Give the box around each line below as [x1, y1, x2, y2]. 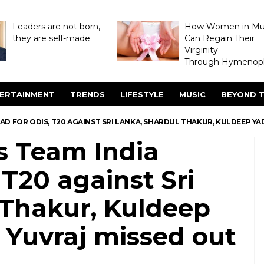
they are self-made [12, 33, 90, 44]
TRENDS [70, 90, 105, 99]
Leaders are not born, [12, 21, 100, 32]
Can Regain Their [184, 33, 255, 44]
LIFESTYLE [120, 90, 164, 99]
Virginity [184, 45, 218, 55]
